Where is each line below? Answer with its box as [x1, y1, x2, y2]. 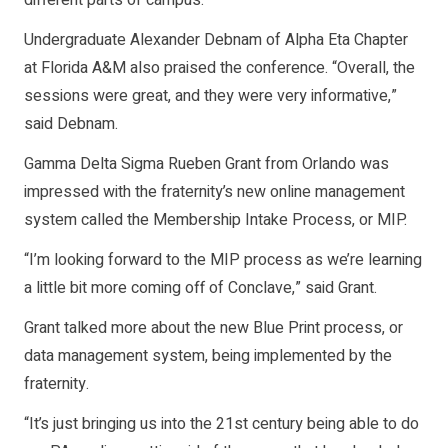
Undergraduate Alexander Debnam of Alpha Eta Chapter [24, 27, 408, 52]
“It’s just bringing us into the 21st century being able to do [24, 411, 419, 436]
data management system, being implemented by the [24, 343, 392, 368]
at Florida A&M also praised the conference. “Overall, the [24, 55, 415, 80]
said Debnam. [24, 111, 118, 136]
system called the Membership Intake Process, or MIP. [24, 207, 407, 232]
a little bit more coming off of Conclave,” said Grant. [24, 275, 377, 300]
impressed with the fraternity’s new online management [24, 179, 405, 204]
